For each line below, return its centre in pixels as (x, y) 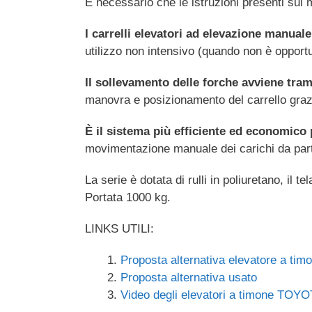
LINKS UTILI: (119, 229)
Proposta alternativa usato (189, 278)
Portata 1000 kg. (128, 198)
